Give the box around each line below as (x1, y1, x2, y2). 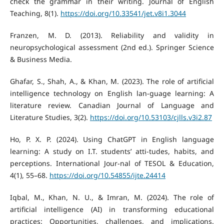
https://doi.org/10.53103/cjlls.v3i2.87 (89, 112, 212, 122)
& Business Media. (9, 54, 72, 64)
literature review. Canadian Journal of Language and (9, 100, 214, 110)
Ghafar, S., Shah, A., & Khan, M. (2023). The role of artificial (9, 76, 214, 86)
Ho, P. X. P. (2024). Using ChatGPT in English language (9, 134, 214, 144)
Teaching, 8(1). (9, 8, 60, 18)
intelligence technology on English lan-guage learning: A (9, 88, 214, 98)
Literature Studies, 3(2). (9, 112, 90, 122)
